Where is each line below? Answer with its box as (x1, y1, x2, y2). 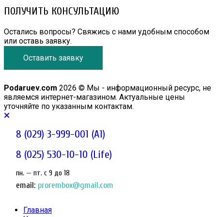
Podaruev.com (4, 83, 57, 93)
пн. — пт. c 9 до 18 (16, 169, 70, 178)
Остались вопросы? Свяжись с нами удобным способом (4, 27, 209, 37)
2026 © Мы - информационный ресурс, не (57, 83, 211, 93)
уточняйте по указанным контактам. (4, 102, 134, 111)
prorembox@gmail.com (35, 180, 113, 191)
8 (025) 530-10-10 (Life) (16, 148, 112, 161)
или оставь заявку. (4, 36, 72, 46)
